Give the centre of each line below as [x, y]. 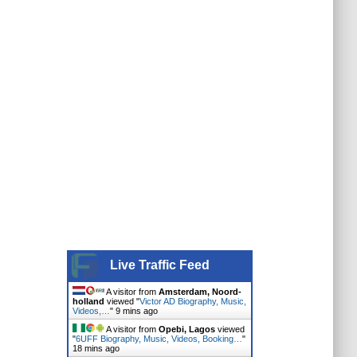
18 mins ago [96, 348]
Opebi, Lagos [186, 329]
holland [88, 301]
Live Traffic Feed [159, 265]
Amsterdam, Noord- [200, 292]
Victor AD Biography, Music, [192, 301]
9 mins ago [136, 311]
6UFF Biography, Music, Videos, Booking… [159, 339]
